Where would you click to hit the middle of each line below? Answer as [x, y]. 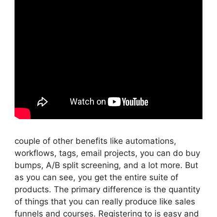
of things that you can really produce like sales [105, 201]
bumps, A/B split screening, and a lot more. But [106, 165]
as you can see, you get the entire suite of [96, 177]
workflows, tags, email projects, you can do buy [107, 153]
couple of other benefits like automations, [95, 141]
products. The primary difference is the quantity [107, 189]
